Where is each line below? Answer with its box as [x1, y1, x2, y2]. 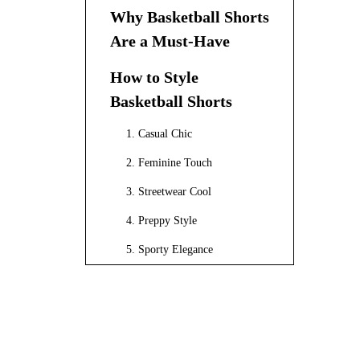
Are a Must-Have [110, 31, 230, 50]
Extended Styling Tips [110, 272, 263, 291]
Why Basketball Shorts [110, 7, 269, 26]
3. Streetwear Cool [126, 185, 211, 198]
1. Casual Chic [126, 127, 192, 140]
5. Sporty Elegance [126, 243, 213, 256]
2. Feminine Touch [126, 156, 212, 169]
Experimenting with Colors [126, 337, 250, 350]
